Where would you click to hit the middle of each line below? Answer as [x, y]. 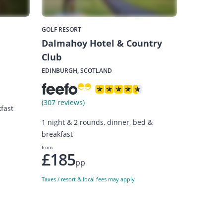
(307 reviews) [63, 103]
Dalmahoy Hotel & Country [102, 43]
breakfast [57, 134]
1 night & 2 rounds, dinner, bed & [97, 122]
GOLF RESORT [62, 30]
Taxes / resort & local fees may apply [88, 179]
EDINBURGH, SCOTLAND [77, 71]
